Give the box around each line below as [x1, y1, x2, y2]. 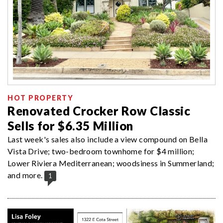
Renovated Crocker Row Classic [7, 104, 191, 118]
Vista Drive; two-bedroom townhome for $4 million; [7, 146, 195, 156]
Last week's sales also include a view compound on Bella [7, 134, 208, 144]
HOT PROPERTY [7, 94, 73, 103]
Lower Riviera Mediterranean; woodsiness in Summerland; [7, 158, 215, 168]
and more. [7, 170, 43, 180]
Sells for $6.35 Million [7, 118, 133, 133]
